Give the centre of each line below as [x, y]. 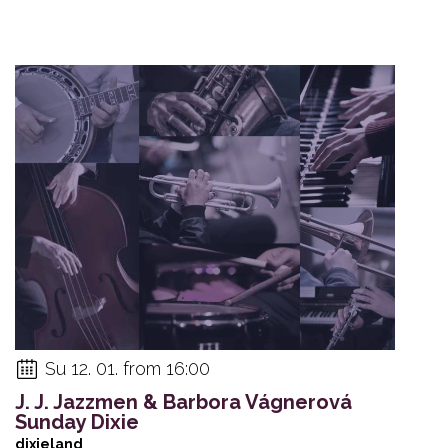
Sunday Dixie [77, 421]
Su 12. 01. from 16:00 [127, 368]
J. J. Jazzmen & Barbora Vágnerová [183, 401]
